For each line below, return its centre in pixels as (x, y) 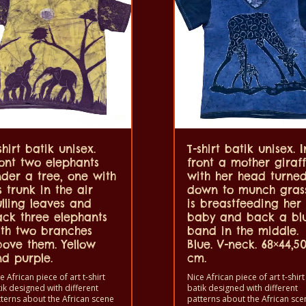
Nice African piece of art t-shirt (246, 277)
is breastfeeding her (244, 204)
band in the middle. (243, 231)
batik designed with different (242, 288)
